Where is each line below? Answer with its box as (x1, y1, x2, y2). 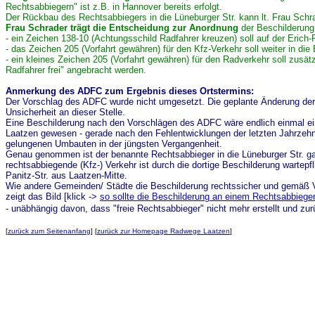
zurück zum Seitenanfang (8, 227, 91, 235)
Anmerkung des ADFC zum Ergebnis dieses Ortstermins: (6, 86, 254, 96)
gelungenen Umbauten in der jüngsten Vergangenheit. (6, 139, 222, 149)
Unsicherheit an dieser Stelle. (6, 107, 125, 117)
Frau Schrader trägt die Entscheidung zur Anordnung (6, 22, 238, 33)
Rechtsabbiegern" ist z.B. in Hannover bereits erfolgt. (6, 1, 222, 12)
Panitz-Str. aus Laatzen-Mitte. (6, 170, 127, 181)
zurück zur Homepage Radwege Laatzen (97, 227, 230, 235)
